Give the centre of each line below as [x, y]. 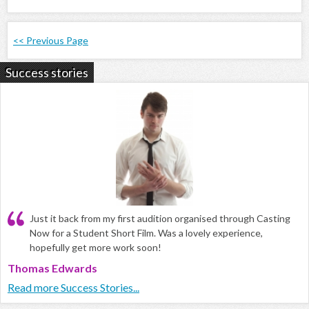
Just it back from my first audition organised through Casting [160, 219]
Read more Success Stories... [73, 288]
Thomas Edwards [52, 268]
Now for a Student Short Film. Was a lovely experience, [146, 233]
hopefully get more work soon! [96, 248]
